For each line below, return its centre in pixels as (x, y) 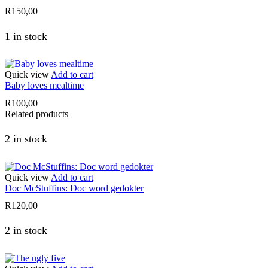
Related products (36, 114)
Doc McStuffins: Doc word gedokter (74, 188)
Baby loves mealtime (44, 86)
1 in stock (26, 36)
